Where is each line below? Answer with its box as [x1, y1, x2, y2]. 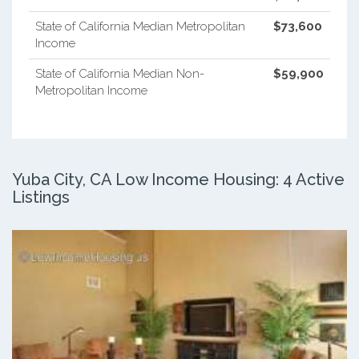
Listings [12, 187, 70, 207]
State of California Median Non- [34, 66, 204, 81]
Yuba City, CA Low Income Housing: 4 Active [12, 169, 345, 189]
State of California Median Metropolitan [34, 18, 245, 34]
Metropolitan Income [34, 83, 147, 98]
